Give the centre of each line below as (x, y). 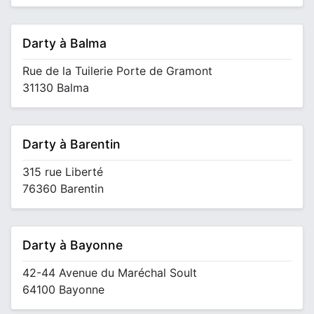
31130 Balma (56, 88)
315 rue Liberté (63, 172)
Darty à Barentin (71, 144)
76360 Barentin (63, 189)
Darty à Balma (64, 43)
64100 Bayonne (63, 289)
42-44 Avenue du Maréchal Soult (110, 273)
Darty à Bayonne (73, 245)
